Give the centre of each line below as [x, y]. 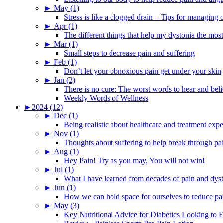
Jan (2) [64, 80]
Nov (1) [66, 133]
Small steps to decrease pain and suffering [129, 53]
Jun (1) [65, 187]
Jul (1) [64, 169]
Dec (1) [66, 115]
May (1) [66, 8]
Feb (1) [65, 62]
